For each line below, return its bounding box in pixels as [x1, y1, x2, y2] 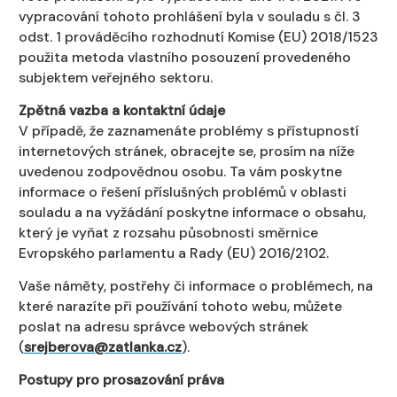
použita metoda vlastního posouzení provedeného [19, 47, 351, 66]
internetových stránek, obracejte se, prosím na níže [19, 141, 354, 160]
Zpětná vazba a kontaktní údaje [19, 100, 225, 120]
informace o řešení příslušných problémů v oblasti [19, 182, 346, 201]
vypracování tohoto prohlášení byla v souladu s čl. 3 [19, 6, 361, 26]
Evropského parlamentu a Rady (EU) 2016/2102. [19, 243, 329, 262]
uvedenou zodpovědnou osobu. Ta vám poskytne [19, 161, 342, 181]
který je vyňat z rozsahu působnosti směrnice [19, 222, 318, 242]
